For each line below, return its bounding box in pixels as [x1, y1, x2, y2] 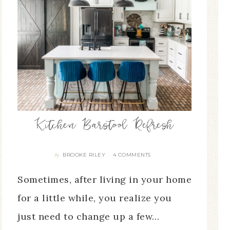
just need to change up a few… [17, 210, 160, 223]
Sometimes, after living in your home [17, 174, 191, 186]
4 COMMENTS [112, 151, 151, 159]
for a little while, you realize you [17, 192, 172, 204]
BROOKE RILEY [63, 151, 106, 159]
